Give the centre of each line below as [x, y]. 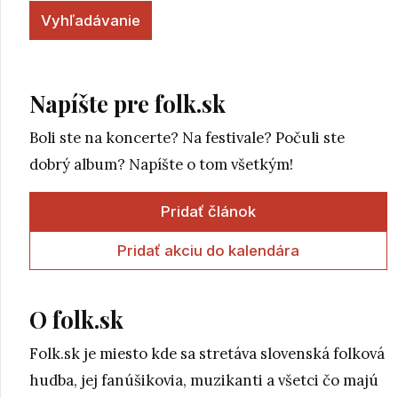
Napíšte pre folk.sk [127, 104]
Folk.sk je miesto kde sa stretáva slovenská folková [207, 354]
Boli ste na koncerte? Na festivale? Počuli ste [187, 138]
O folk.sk [76, 320]
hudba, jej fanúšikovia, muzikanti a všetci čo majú [204, 381]
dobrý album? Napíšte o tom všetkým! [161, 165]
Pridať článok [208, 212]
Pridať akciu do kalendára [208, 251]
